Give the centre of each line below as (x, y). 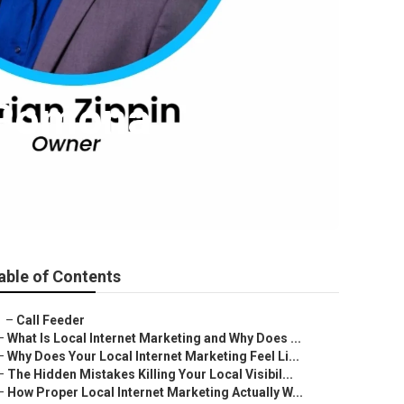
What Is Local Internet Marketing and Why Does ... (154, 338)
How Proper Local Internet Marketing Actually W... (155, 392)
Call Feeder (50, 320)
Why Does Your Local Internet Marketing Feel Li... (153, 356)
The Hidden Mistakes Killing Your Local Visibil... (150, 374)
